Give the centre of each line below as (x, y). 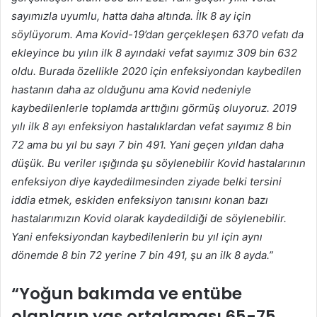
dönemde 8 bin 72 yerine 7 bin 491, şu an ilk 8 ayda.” (142, 255)
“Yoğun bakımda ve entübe (127, 294)
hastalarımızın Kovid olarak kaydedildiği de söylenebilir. (149, 219)
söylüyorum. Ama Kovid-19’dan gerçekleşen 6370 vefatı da (157, 35)
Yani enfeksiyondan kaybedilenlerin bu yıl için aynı (137, 237)
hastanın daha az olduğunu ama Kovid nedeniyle (131, 90)
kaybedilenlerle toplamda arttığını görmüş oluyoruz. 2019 (154, 108)
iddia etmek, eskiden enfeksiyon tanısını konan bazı (140, 200)
